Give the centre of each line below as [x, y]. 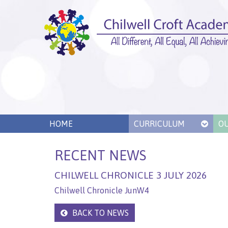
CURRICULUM [159, 124]
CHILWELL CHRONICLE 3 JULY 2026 [131, 175]
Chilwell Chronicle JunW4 [102, 191]
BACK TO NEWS [99, 213]
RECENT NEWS [100, 156]
